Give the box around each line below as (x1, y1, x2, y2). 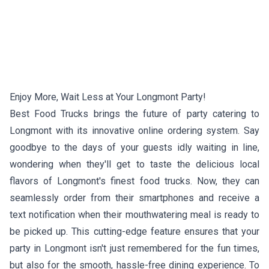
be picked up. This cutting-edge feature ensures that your (10, 225, 259, 237)
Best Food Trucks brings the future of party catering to (10, 107, 259, 119)
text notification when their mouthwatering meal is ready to (10, 208, 259, 220)
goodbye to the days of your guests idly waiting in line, (10, 141, 259, 153)
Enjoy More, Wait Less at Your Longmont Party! (10, 91, 206, 103)
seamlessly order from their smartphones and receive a (10, 192, 259, 204)
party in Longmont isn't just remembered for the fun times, (10, 242, 259, 254)
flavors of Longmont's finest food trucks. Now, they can (10, 175, 259, 187)
